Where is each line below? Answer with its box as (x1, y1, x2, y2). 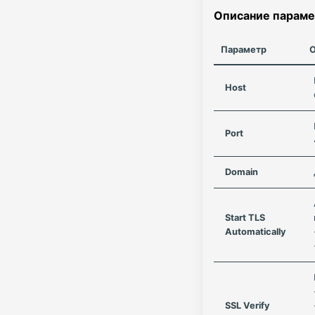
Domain (225, 167, 258, 177)
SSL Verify (225, 300, 270, 311)
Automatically (225, 226, 286, 237)
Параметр (221, 44, 266, 55)
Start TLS (225, 212, 265, 223)
